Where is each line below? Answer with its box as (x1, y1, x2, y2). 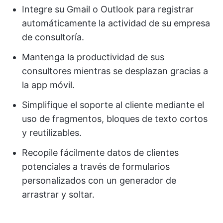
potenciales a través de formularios (22, 161, 170, 172)
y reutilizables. (22, 127, 82, 138)
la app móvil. (22, 80, 75, 91)
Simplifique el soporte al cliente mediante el (22, 100, 204, 111)
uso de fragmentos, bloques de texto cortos (22, 113, 208, 124)
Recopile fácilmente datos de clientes (22, 147, 179, 158)
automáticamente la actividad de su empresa (22, 18, 210, 29)
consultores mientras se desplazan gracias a (22, 66, 208, 77)
